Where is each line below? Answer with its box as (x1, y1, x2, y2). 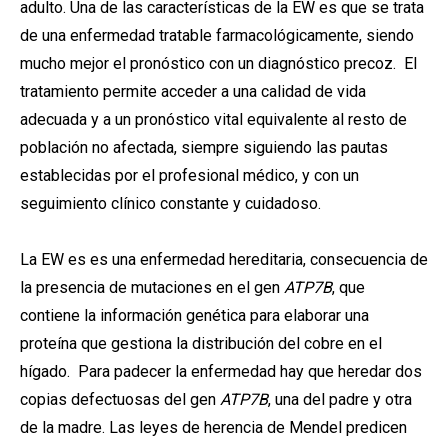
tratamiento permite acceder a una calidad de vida (20, 82, 366, 101)
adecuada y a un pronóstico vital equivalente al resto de (20, 110, 407, 129)
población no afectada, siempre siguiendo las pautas (20, 138, 388, 157)
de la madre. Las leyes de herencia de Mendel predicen (20, 418, 407, 437)
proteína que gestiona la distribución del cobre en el (20, 334, 382, 353)
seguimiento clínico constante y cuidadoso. (20, 194, 321, 213)
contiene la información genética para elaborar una (20, 306, 369, 325)
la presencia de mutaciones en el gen (20, 278, 284, 297)
